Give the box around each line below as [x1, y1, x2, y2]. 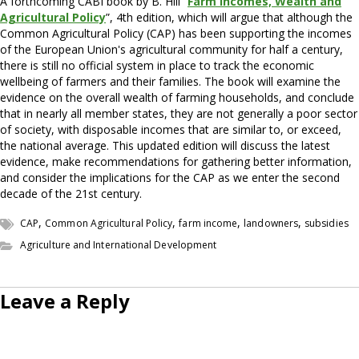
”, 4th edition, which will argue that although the [106, 10, 353, 26]
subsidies [305, 216, 349, 231]
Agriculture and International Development [20, 238, 217, 252]
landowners [244, 216, 299, 231]
